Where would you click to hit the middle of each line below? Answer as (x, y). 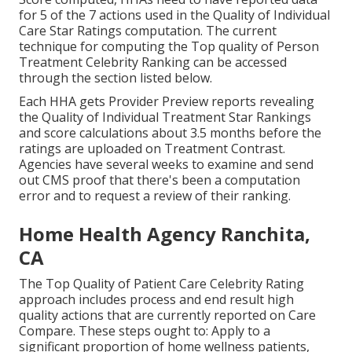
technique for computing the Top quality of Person (169, 46)
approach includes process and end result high (156, 299)
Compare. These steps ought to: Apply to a (145, 330)
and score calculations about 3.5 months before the (170, 132)
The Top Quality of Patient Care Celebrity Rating (161, 283)
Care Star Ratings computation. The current (148, 30)
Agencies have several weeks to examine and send (166, 164)
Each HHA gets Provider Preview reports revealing (167, 101)
